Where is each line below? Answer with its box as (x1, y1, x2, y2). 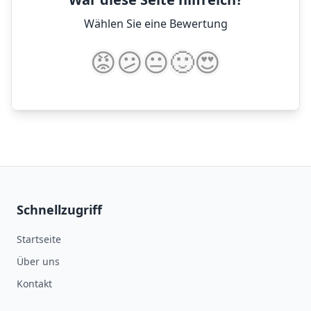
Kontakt (17, 277, 52, 290)
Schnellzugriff (17, 201, 102, 218)
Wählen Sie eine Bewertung (83, 16, 228, 31)
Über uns (17, 255, 60, 268)
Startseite (17, 233, 61, 246)
